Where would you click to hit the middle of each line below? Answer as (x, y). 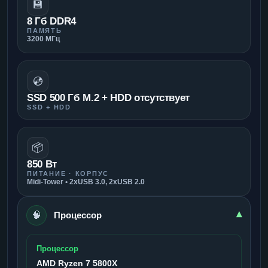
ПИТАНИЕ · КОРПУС (68, 173)
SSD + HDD (49, 107)
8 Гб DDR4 (51, 21)
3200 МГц (43, 39)
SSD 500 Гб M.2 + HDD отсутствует (109, 98)
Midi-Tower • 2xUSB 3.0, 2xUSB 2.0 (86, 182)
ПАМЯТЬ (45, 30)
